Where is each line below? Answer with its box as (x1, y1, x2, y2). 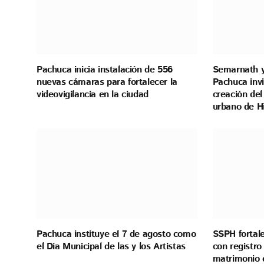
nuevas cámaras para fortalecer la (37, 75, 177, 89)
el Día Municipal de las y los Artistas (37, 239, 186, 253)
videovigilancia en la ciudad (37, 87, 148, 101)
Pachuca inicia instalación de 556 (37, 62, 173, 77)
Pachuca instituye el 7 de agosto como (37, 227, 196, 241)
